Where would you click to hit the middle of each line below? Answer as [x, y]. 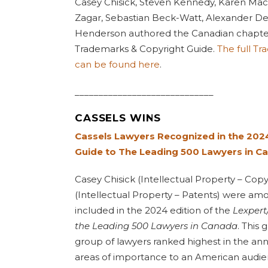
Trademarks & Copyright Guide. [146, 49]
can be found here [117, 64]
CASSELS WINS [118, 118]
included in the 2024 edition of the [154, 210]
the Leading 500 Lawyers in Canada [156, 226]
